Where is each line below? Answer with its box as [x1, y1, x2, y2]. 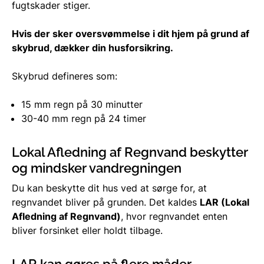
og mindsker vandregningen [12, 160, 181, 176]
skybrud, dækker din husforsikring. [12, 41, 173, 54]
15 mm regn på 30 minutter [21, 98, 143, 110]
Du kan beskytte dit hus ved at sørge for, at [12, 181, 207, 194]
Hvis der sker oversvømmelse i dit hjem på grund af [12, 27, 249, 39]
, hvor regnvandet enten [121, 210, 227, 222]
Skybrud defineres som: [12, 70, 117, 82]
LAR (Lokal [200, 196, 249, 208]
